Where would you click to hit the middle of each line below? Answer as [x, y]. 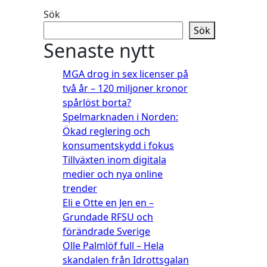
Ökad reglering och [106, 131]
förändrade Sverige [106, 231]
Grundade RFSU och [108, 217]
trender [80, 188]
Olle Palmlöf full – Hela [113, 246]
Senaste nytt [99, 50]
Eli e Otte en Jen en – [108, 203]
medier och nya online [113, 174]
